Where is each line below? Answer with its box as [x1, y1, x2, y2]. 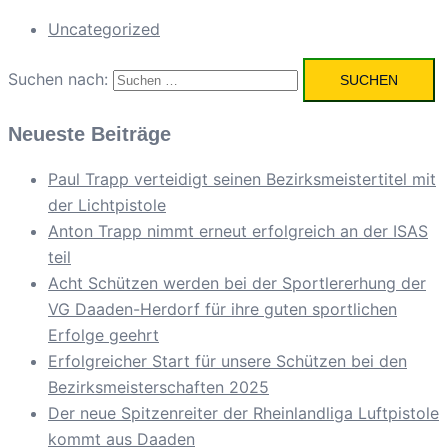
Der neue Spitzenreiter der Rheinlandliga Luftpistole [48, 403, 439, 424]
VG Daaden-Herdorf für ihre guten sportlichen [48, 299, 397, 320]
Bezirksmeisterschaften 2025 [48, 377, 269, 398]
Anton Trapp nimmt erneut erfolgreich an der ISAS [48, 221, 428, 242]
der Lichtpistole [48, 195, 166, 216]
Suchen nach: [8, 69, 108, 90]
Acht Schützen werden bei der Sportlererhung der [48, 273, 426, 294]
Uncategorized [48, 19, 160, 40]
